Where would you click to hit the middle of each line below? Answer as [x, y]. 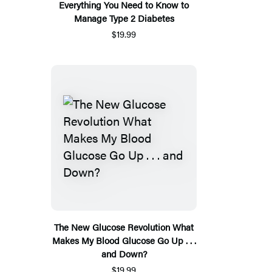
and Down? [124, 253]
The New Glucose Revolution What [124, 226]
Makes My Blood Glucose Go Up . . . [124, 240]
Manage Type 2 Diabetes [124, 18]
